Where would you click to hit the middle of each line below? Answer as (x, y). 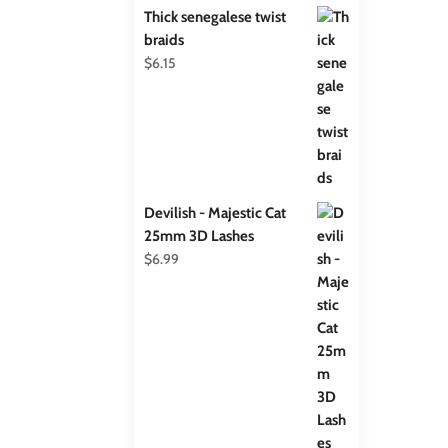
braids (164, 39)
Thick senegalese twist (215, 16)
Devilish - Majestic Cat (215, 212)
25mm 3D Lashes (199, 235)
